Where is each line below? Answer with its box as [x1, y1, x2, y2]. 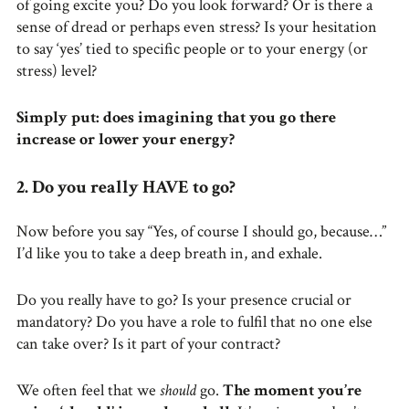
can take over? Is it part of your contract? [16, 332, 280, 354]
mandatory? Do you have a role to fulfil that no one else [16, 310, 372, 332]
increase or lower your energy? [16, 129, 235, 151]
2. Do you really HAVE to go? [16, 175, 236, 200]
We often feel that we [16, 379, 160, 401]
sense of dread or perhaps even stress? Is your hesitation [16, 16, 377, 38]
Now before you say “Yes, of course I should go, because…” [16, 220, 386, 242]
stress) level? [16, 60, 97, 82]
